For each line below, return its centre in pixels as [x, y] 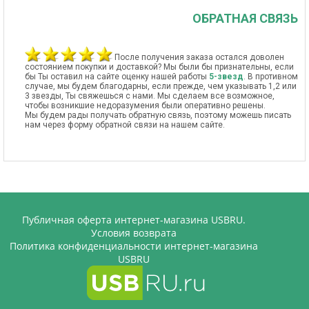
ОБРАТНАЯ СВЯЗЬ [245, 18]
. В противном [271, 77]
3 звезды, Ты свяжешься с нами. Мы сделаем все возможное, [150, 96]
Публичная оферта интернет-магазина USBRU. [134, 220]
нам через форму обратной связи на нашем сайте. [125, 125]
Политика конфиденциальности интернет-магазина [134, 246]
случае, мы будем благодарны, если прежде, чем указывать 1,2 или [161, 86]
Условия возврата [134, 233]
